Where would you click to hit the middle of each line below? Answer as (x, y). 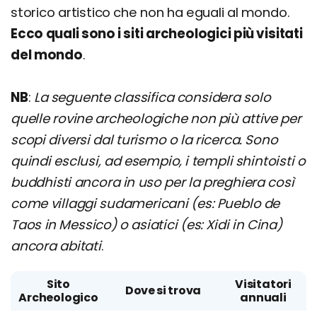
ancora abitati (56, 246)
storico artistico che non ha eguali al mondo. (150, 12)
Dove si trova (163, 290)
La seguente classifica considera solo (152, 97)
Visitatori (263, 284)
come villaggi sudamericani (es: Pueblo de (145, 203)
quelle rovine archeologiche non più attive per (156, 119)
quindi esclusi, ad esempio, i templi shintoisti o (158, 161)
